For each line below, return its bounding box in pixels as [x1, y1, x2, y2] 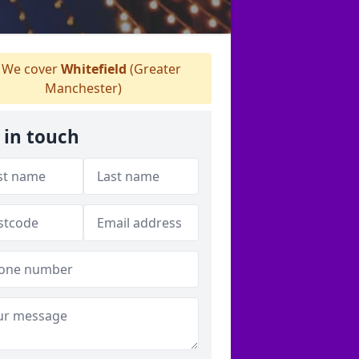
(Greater [127, 60, 181, 78]
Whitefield [61, 60, 127, 78]
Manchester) [45, 79, 122, 97]
